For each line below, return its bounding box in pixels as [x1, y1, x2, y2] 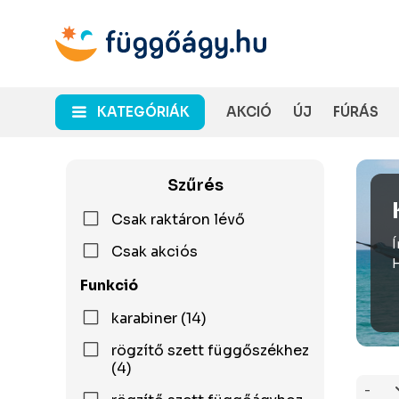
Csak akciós [111, 242, 198, 261]
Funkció [80, 276, 138, 295]
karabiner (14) [111, 309, 207, 328]
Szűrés [167, 175, 224, 195]
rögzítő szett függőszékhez [110, 341, 309, 360]
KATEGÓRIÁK [97, 103, 190, 120]
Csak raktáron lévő [111, 210, 245, 229]
